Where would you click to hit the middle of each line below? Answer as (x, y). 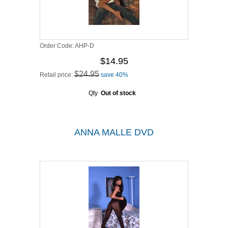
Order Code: (57, 46)
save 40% (115, 75)
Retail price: (57, 75)
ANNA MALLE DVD (114, 132)
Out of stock (118, 93)
